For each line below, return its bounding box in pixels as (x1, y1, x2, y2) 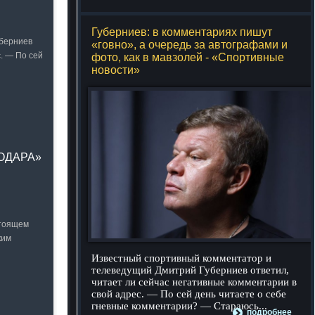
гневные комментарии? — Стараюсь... (91, 300, 267, 311)
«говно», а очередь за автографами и (91, 39, 288, 51)
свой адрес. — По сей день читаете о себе (91, 288, 286, 300)
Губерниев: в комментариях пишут (91, 26, 272, 38)
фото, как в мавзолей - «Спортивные (91, 51, 284, 63)
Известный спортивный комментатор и (91, 252, 271, 264)
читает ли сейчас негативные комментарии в (91, 276, 297, 288)
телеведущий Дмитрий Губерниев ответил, (91, 264, 289, 276)
